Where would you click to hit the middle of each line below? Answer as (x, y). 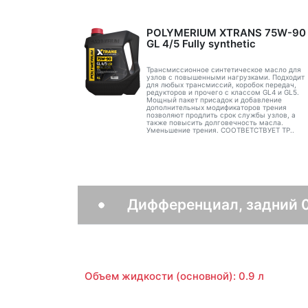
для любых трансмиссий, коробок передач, (221, 84)
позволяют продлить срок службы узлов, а (221, 114)
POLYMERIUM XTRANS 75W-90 (226, 33)
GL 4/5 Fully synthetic (201, 44)
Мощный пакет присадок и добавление (214, 99)
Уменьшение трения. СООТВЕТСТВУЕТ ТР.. (220, 130)
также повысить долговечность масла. (214, 122)
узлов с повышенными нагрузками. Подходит (225, 77)
